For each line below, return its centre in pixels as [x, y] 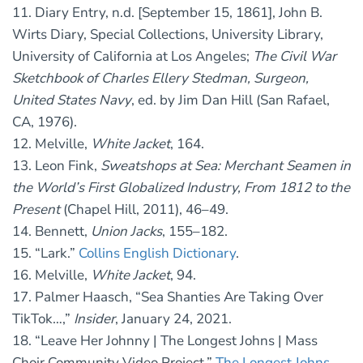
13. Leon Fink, [56, 166]
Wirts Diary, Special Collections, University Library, [168, 35]
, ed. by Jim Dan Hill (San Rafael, [231, 100]
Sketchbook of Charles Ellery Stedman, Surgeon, [160, 79]
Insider [94, 319]
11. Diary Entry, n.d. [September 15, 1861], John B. [167, 13]
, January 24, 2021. [173, 319]
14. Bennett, [51, 232]
